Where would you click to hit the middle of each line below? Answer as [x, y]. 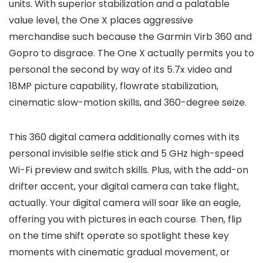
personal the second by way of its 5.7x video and [120, 70]
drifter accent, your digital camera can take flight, [124, 186]
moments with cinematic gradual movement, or [119, 252]
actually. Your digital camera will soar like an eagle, [125, 203]
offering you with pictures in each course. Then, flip [125, 219]
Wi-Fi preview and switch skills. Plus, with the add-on [129, 170]
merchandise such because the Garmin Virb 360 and [130, 37]
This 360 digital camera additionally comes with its [124, 137]
